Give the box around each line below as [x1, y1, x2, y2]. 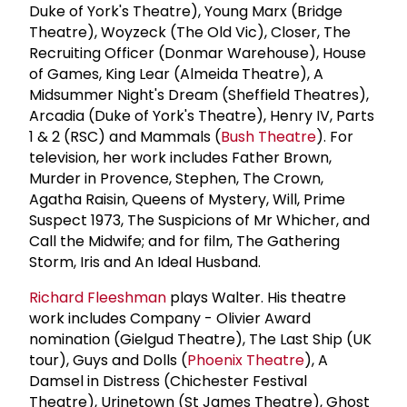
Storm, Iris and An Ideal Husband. [29, 251, 261, 273]
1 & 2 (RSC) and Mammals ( [29, 125, 221, 147]
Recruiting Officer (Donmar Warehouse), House [29, 42, 366, 64]
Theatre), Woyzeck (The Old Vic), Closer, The [29, 21, 351, 43]
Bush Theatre [221, 125, 316, 147]
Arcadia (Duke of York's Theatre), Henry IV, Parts [29, 104, 374, 126]
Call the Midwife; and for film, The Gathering [29, 230, 340, 252]
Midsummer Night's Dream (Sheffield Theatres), [29, 84, 369, 105]
